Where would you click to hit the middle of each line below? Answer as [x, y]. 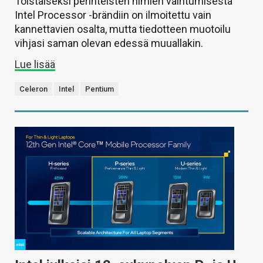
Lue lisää [35, 65]
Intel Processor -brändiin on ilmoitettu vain [113, 15]
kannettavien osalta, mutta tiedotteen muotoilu [123, 29]
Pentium [100, 89]
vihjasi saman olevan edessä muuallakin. [109, 43]
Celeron [33, 89]
